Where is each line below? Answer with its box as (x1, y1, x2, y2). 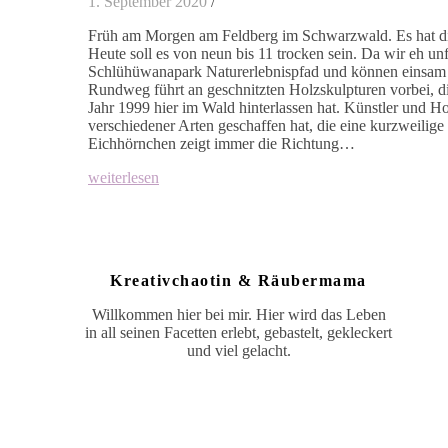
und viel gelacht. (186, 342, 291, 360)
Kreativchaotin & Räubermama (110, 272, 367, 290)
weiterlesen (88, 168, 159, 186)
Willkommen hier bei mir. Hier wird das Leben (91, 306, 386, 324)
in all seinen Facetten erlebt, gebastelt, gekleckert (85, 324, 392, 342)
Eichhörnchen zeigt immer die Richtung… (88, 134, 355, 152)
